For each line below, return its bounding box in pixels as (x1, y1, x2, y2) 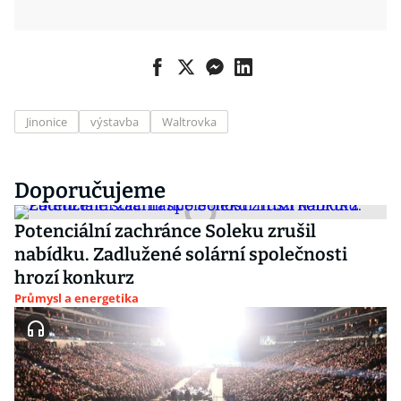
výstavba (90, 114, 139, 130)
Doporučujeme (14, 178, 166, 203)
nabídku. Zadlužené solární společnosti (14, 243, 347, 265)
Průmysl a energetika (14, 290, 139, 306)
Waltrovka (162, 114, 217, 130)
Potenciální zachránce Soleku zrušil (14, 220, 316, 242)
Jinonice (26, 114, 67, 130)
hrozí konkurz (14, 267, 134, 288)
